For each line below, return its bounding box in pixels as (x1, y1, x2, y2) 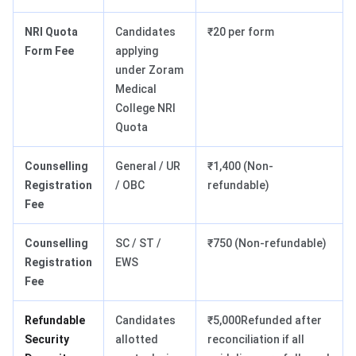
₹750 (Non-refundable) (207, 237, 327, 250)
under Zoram (115, 64, 184, 77)
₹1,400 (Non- (207, 160, 273, 173)
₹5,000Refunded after (207, 314, 322, 327)
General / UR (115, 160, 180, 173)
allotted (115, 333, 158, 346)
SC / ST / (115, 237, 161, 250)
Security (25, 333, 69, 346)
